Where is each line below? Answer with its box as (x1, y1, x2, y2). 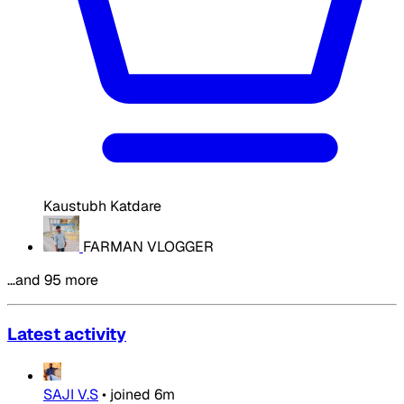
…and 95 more (7, 271, 98, 290)
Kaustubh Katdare (43, 197, 161, 216)
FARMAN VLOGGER (83, 237, 214, 257)
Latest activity (7, 322, 126, 345)
